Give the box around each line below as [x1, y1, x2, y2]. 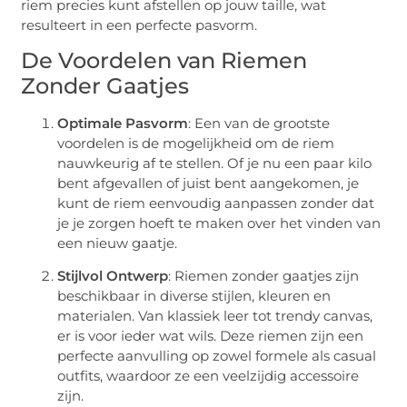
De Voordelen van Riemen [21, 46, 308, 74]
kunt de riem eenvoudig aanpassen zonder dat [57, 194, 375, 212]
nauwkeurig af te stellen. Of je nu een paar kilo [57, 154, 372, 172]
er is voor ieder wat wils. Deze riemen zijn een [57, 327, 364, 345]
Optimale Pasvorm [57, 114, 189, 132]
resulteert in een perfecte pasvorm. [21, 15, 258, 34]
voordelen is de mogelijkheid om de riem [57, 134, 335, 152]
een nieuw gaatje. [57, 233, 178, 252]
